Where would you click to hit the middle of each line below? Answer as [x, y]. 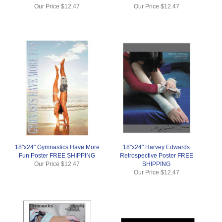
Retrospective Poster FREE [156, 155]
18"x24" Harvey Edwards [157, 147]
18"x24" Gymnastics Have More [57, 147]
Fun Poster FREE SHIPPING [57, 155]
